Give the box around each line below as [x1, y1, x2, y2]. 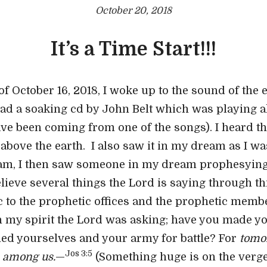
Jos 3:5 [65, 249, 92, 259]
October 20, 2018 [95, 5, 172, 16]
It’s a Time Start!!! [51, 38, 216, 60]
